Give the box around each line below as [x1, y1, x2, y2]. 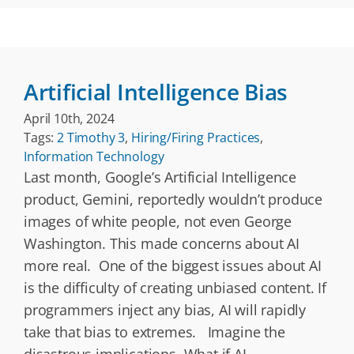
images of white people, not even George [24, 212, 292, 231]
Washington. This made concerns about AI [24, 234, 299, 253]
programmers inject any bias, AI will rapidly [24, 300, 307, 319]
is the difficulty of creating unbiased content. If [24, 278, 327, 297]
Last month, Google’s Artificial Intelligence [24, 168, 297, 186]
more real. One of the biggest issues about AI [24, 256, 322, 275]
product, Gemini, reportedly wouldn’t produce [24, 190, 323, 209]
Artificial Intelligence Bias [24, 77, 288, 107]
